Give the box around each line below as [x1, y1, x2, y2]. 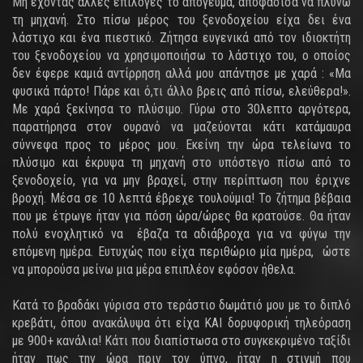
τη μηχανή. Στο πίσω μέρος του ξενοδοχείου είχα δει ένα [12, 12, 351, 28]
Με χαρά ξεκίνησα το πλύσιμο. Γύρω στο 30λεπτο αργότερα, [12, 101, 351, 117]
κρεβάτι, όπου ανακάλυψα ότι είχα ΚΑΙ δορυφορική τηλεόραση [12, 315, 351, 331]
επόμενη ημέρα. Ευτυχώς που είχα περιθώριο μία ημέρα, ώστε [12, 244, 351, 259]
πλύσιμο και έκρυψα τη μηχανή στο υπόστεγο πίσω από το [12, 155, 351, 170]
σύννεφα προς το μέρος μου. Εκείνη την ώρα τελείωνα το [12, 137, 351, 152]
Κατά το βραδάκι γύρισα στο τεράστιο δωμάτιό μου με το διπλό [12, 297, 351, 313]
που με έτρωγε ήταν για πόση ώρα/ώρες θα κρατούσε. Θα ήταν [12, 208, 351, 224]
